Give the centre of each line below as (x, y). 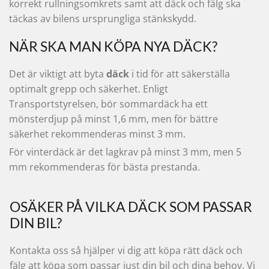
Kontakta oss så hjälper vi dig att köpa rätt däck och (126, 250)
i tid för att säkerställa (180, 74)
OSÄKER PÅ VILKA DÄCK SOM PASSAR (131, 207)
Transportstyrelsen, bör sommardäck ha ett (108, 104)
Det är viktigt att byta (58, 74)
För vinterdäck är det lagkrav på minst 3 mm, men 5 (125, 152)
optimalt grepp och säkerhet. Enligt (89, 89)
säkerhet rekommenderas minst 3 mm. (97, 134)
